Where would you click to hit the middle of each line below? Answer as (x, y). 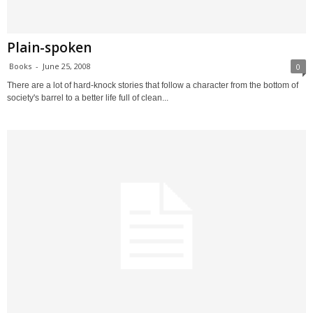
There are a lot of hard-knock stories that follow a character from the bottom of (153, 85)
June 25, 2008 (67, 66)
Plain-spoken (49, 47)
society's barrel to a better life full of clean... (88, 97)
